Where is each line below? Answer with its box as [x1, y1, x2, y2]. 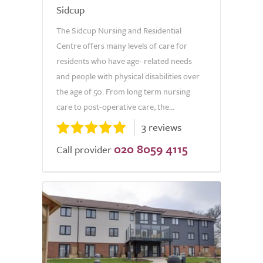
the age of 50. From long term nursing [56, 85, 190, 97]
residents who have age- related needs [56, 55, 192, 67]
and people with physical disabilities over [56, 70, 200, 82]
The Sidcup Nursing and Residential [56, 24, 181, 36]
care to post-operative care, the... [56, 100, 174, 113]
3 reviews [141, 120, 181, 134]
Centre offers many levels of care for [56, 39, 187, 52]
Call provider [56, 142, 112, 157]
